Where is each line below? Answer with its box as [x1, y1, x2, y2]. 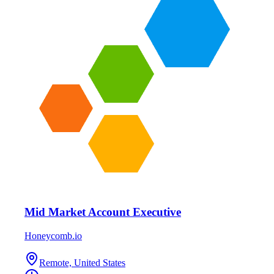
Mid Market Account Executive [24, 206, 181, 219]
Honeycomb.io [24, 230, 82, 241]
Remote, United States [39, 257, 125, 268]
